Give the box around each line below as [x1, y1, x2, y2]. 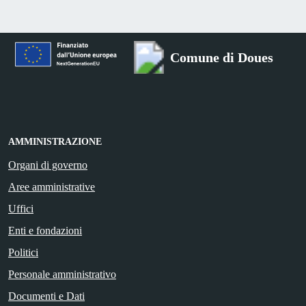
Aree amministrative [8, 180, 95, 193]
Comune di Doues [169, 49, 273, 65]
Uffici [8, 202, 33, 214]
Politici [8, 246, 38, 258]
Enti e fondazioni [8, 224, 82, 236]
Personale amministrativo [8, 268, 116, 280]
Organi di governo [8, 158, 87, 171]
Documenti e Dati [8, 290, 85, 302]
